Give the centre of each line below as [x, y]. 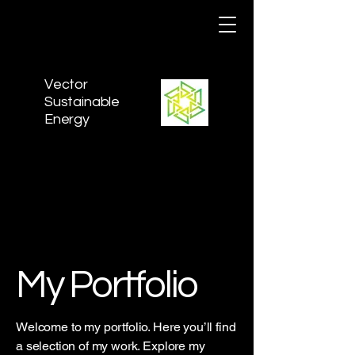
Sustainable [82, 102]
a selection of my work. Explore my [111, 346]
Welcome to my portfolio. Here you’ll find [126, 327]
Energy [67, 119]
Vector [66, 84]
